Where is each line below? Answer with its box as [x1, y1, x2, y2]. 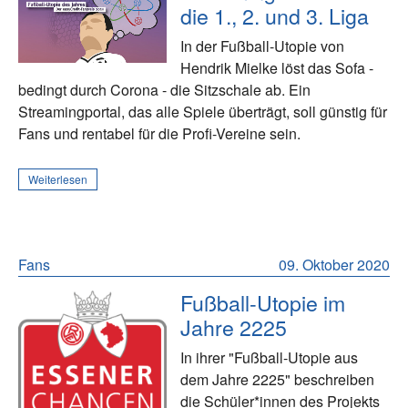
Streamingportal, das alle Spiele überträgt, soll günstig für [18, 101, 387, 123]
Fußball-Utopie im [180, 287, 346, 319]
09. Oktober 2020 [279, 254, 390, 276]
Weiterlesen [28, 171, 87, 188]
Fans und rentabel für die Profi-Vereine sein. [18, 123, 301, 145]
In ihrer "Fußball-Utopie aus [180, 347, 359, 369]
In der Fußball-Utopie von [180, 36, 345, 57]
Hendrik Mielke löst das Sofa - [180, 57, 374, 79]
